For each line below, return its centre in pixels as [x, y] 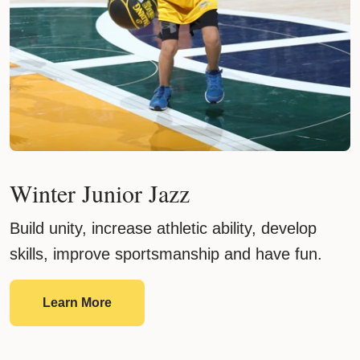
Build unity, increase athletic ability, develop [163, 229]
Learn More [77, 303]
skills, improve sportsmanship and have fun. [166, 254]
